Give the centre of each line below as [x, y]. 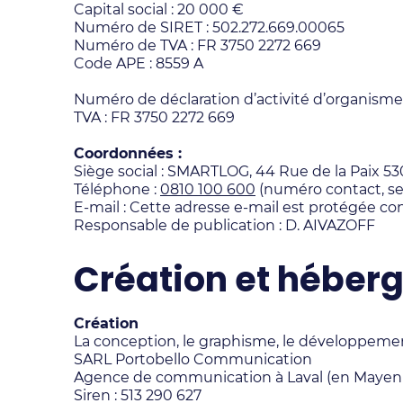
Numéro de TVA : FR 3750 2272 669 [197, 45]
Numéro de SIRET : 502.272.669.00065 [209, 27]
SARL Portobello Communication [193, 359]
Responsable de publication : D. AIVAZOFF [224, 225]
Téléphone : [117, 189]
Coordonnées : [128, 153]
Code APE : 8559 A [139, 63]
